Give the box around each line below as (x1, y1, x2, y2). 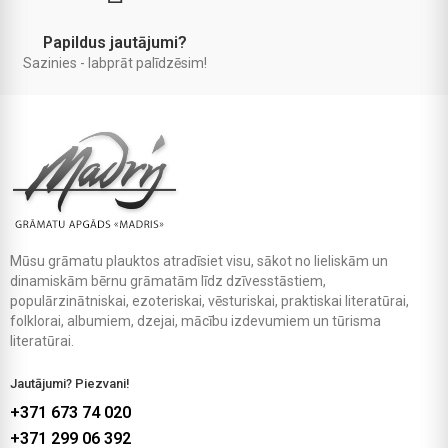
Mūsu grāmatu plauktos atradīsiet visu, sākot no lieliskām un (10, 253, 388, 270)
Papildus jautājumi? (42, 33, 187, 53)
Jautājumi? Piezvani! (10, 376, 130, 392)
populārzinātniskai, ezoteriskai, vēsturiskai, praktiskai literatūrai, (10, 293, 409, 310)
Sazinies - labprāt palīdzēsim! (22, 55, 207, 72)
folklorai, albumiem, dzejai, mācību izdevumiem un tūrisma (10, 313, 381, 330)
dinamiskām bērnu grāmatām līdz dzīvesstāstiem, (10, 273, 326, 290)
